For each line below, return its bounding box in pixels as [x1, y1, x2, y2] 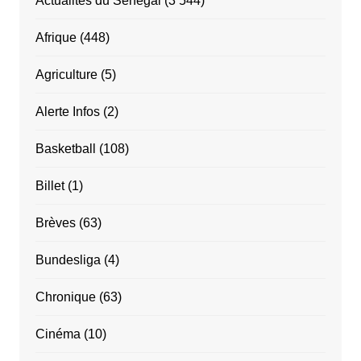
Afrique [35, 30, 77, 44]
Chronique [35, 289, 96, 304]
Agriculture [35, 67, 98, 81]
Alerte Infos [35, 104, 100, 118]
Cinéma [35, 326, 81, 341]
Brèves [35, 215, 76, 230]
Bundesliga [35, 252, 101, 267]
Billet [35, 178, 64, 193]
